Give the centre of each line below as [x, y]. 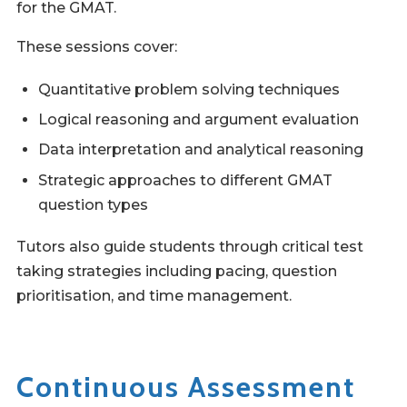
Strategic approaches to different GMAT [185, 180]
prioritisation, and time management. [154, 295]
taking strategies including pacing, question [177, 271]
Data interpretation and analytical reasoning [201, 150]
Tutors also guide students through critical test [190, 246]
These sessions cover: [97, 47]
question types [93, 204]
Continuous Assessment [186, 387]
